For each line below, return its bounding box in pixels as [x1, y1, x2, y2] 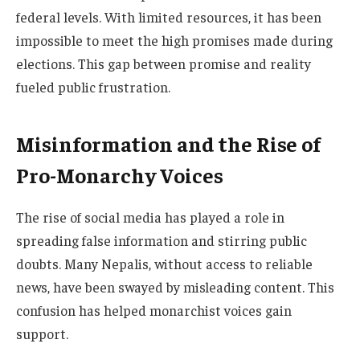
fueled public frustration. [16, 78, 170, 96]
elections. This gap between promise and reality [16, 55, 311, 73]
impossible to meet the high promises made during [16, 31, 333, 50]
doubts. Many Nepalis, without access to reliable [16, 255, 313, 273]
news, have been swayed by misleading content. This [16, 278, 334, 297]
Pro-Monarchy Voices [16, 161, 223, 188]
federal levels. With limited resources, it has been [16, 8, 321, 27]
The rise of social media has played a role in [16, 208, 284, 227]
